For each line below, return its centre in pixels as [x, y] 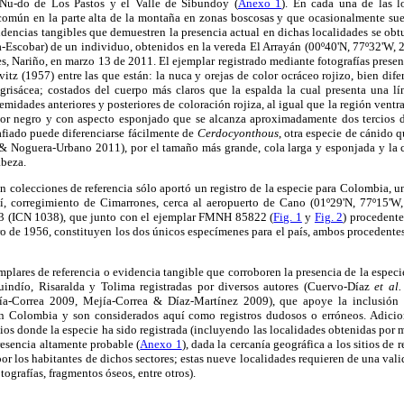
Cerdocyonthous [238, 133]
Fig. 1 [288, 216]
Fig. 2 [329, 216]
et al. [388, 287]
